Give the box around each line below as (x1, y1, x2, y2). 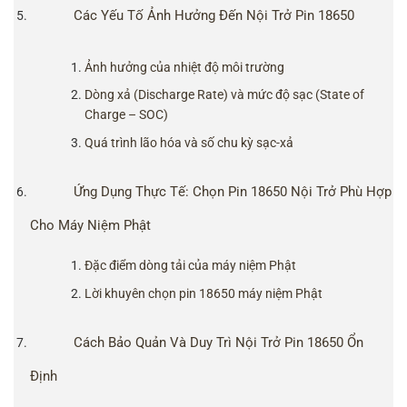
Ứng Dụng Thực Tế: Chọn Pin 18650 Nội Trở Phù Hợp (74, 184, 392, 201)
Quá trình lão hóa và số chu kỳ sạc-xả (84, 134, 294, 150)
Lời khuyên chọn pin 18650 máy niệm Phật (84, 285, 323, 301)
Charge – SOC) (84, 107, 169, 123)
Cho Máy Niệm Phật (30, 217, 152, 234)
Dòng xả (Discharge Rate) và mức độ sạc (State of (84, 87, 365, 103)
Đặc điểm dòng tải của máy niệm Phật (84, 258, 297, 273)
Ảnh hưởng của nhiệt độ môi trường (84, 59, 285, 74)
